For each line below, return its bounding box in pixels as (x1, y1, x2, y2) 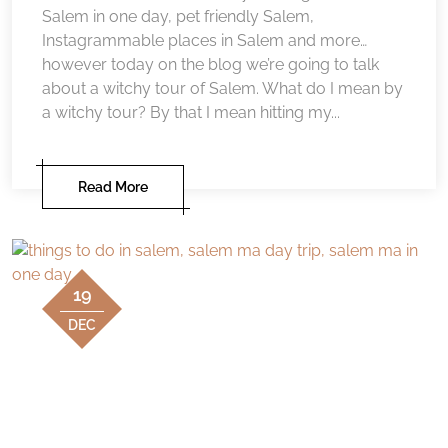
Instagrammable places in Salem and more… (42, 30, 367, 50)
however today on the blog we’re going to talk (42, 54, 379, 74)
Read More (78, 178, 148, 195)
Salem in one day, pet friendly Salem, (42, 6, 314, 26)
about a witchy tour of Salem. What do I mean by (42, 78, 403, 98)
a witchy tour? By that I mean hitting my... (42, 102, 340, 122)
